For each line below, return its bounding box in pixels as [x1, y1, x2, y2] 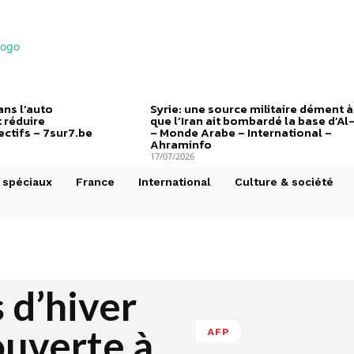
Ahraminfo [149, 135, 212, 153]
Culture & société [235, 175, 333, 188]
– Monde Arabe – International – [149, 123, 332, 141]
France [76, 175, 115, 188]
